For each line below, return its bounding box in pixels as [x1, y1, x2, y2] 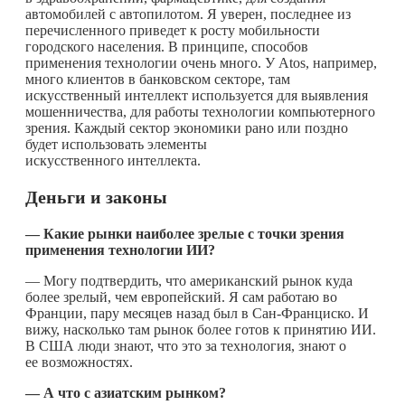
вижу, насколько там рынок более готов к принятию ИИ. [25, 321, 376, 337]
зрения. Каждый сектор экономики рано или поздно [25, 119, 348, 136]
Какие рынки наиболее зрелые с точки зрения [43, 225, 344, 241]
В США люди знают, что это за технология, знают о [25, 337, 346, 353]
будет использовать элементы [25, 136, 207, 152]
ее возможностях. [25, 353, 133, 370]
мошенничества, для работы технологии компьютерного [25, 103, 375, 119]
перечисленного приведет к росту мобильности [25, 22, 320, 38]
